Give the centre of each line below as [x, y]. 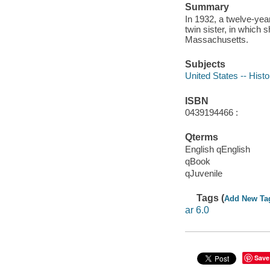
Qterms [201, 137]
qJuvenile [203, 174]
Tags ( [211, 198]
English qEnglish [217, 149]
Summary [207, 7]
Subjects [205, 64]
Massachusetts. [216, 39]
